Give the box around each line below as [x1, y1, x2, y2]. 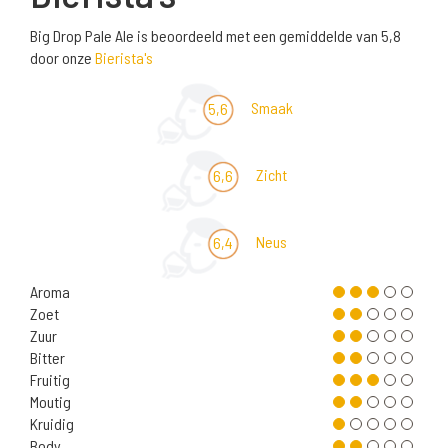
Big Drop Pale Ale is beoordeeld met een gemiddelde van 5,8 [30, 26, 401, 46]
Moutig [30, 392, 71, 412]
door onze [30, 48, 95, 68]
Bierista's [95, 48, 153, 68]
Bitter [30, 348, 65, 368]
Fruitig [30, 370, 70, 390]
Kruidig [30, 414, 74, 434]
